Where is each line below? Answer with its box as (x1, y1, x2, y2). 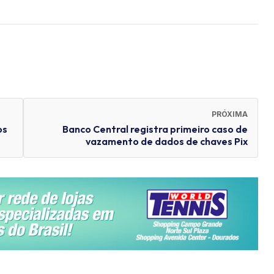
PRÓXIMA (212, 109, 248, 119)
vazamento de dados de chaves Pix (86, 135, 248, 148)
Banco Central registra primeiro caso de (62, 123, 248, 136)
